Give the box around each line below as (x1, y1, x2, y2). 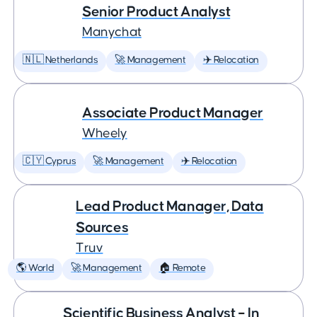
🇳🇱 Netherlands (23, 55, 98, 65)
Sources (76, 220, 129, 235)
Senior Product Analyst (82, 4, 231, 19)
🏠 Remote (158, 263, 206, 273)
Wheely (82, 127, 127, 140)
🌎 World (16, 263, 54, 273)
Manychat (82, 25, 142, 39)
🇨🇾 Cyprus (23, 156, 76, 166)
